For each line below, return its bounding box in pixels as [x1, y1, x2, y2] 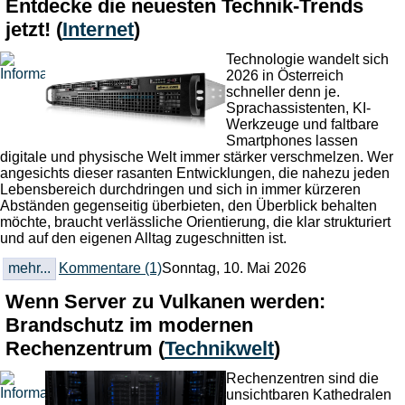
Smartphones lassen [226, 133, 358, 149]
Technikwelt [164, 336, 274, 360]
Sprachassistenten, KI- [226, 100, 371, 117]
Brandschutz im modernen [5, 313, 253, 336]
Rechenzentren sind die [226, 371, 379, 387]
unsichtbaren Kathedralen [226, 387, 391, 403]
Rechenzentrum [5, 336, 158, 360]
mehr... [7, 259, 51, 276]
